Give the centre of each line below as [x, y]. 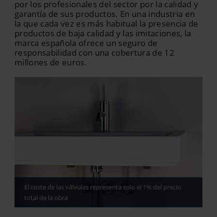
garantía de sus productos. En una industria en [105, 14]
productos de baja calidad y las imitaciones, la [103, 33]
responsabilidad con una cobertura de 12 [95, 53]
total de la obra [46, 198]
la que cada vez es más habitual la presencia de [107, 23]
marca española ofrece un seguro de [86, 43]
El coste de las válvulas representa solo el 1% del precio [103, 187]
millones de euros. [51, 62]
